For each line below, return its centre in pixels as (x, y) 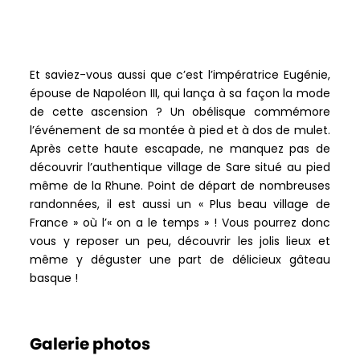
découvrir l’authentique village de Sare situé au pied (180, 167)
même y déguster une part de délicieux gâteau (180, 259)
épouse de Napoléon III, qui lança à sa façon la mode (180, 93)
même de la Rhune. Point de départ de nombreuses (180, 185)
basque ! (54, 278)
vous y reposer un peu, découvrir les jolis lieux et (180, 241)
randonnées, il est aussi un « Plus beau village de (180, 204)
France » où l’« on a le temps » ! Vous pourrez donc (180, 222)
